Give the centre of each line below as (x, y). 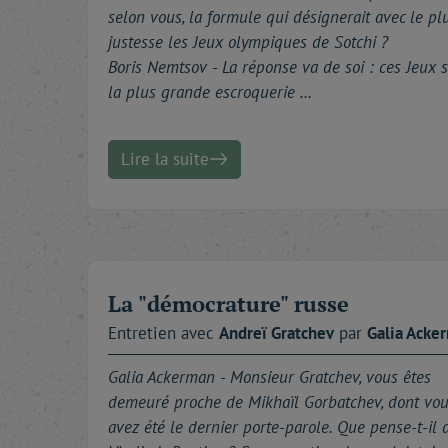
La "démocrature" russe (228, 303)
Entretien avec (163, 332)
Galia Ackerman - (169, 376)
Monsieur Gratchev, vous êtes (330, 376)
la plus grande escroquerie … (210, 91)
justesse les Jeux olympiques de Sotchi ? (248, 41)
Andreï (245, 332)
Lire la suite (165, 158)
